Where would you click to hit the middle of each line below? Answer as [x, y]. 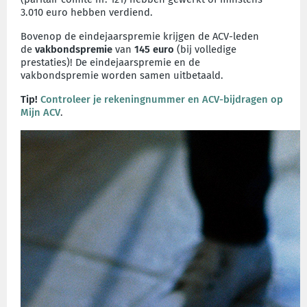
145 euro [154, 49]
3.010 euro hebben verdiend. [87, 12]
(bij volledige [205, 49]
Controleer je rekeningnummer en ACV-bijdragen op [162, 99]
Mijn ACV [40, 112]
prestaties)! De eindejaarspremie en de [110, 62]
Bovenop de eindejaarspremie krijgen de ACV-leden [140, 36]
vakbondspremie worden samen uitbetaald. [122, 75]
